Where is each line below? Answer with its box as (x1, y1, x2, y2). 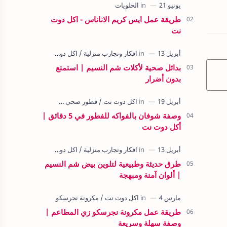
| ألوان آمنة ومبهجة (119, 170, 181, 180)
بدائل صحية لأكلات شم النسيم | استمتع (56, 62, 181, 72)
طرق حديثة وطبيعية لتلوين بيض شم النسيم (45, 159, 181, 169)
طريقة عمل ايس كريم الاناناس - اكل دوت (51, 14, 181, 24)
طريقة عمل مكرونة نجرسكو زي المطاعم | (45, 207, 181, 217)
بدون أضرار (145, 73, 181, 84)
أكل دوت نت (142, 122, 181, 132)
